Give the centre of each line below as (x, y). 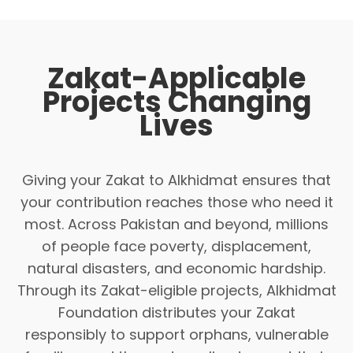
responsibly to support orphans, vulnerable (176, 334)
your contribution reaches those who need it (176, 202)
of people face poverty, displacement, (176, 246)
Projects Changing (176, 102)
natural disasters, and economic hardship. (176, 268)
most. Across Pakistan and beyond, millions (176, 224)
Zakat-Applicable (176, 78)
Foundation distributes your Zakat (176, 312)
